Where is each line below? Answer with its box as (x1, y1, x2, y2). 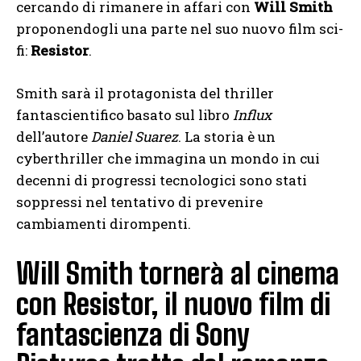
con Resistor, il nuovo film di (16, 286, 330, 322)
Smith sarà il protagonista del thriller (16, 83, 274, 102)
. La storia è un (178, 127, 276, 146)
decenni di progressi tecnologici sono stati (16, 170, 307, 189)
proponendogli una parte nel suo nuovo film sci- (16, 19, 343, 38)
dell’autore (16, 127, 91, 146)
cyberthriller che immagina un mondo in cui (16, 148, 320, 168)
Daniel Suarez (91, 127, 178, 146)
